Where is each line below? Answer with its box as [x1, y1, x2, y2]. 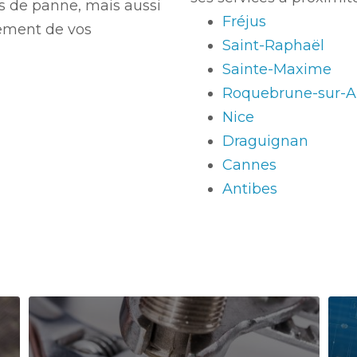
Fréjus [222, 13, 266, 30]
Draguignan [222, 132, 308, 150]
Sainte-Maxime [222, 61, 331, 78]
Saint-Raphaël [222, 37, 324, 54]
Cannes [222, 156, 277, 174]
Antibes [222, 180, 277, 198]
